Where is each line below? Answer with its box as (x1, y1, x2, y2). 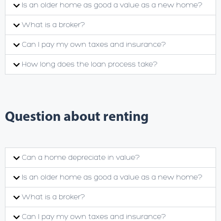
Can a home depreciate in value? (22, 153, 140, 162)
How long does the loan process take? (22, 60, 157, 69)
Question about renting (5, 107, 148, 124)
